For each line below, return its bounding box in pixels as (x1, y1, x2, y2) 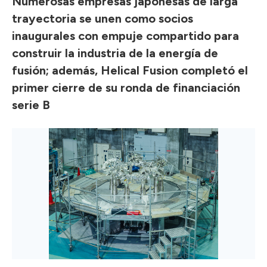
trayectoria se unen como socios (12, 11, 193, 26)
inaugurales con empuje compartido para (12, 29, 239, 43)
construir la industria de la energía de (12, 46, 218, 60)
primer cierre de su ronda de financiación (12, 80, 240, 95)
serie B (12, 98, 50, 112)
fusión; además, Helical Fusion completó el (12, 63, 248, 77)
